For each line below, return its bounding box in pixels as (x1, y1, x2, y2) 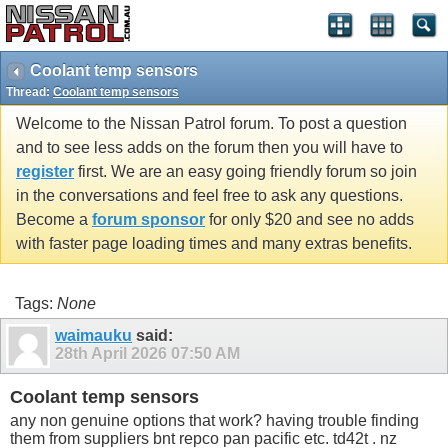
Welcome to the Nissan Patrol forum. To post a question (16, 115, 407, 133)
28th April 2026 (55, 344, 171, 362)
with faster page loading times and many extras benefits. (16, 235, 412, 253)
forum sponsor (92, 211, 205, 229)
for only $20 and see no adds (205, 211, 414, 229)
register (16, 163, 74, 181)
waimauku (55, 326, 132, 344)
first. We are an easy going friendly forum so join (74, 163, 417, 181)
